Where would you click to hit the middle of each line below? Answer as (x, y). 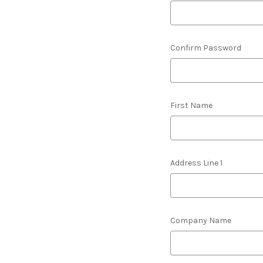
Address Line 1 (196, 163)
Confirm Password (205, 48)
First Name (191, 105)
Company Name (200, 220)
